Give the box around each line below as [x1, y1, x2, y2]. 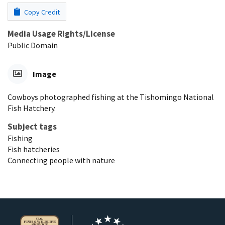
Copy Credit [23, 8, 60, 17]
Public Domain [8, 40, 58, 51]
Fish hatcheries [8, 144, 60, 155]
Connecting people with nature [8, 155, 115, 166]
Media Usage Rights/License [8, 28, 115, 40]
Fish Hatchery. [8, 103, 56, 114]
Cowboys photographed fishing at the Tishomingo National [8, 92, 214, 102]
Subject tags [8, 121, 57, 133]
